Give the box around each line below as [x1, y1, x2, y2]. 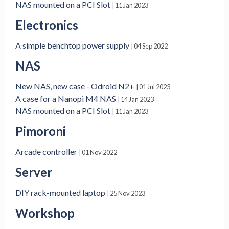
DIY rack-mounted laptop [15, 188, 105, 198]
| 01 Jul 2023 [136, 83, 170, 91]
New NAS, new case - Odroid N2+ [15, 81, 134, 91]
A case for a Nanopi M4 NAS [15, 94, 116, 104]
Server [15, 165, 52, 180]
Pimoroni [15, 124, 66, 139]
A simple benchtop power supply [15, 40, 129, 51]
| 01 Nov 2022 [79, 148, 117, 157]
